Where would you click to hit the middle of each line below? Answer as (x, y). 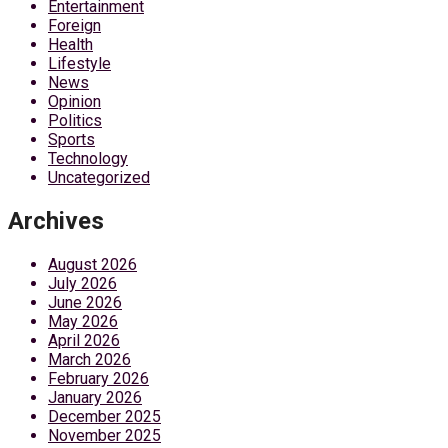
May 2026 (83, 322)
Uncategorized (99, 178)
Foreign (74, 26)
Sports (71, 140)
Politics (75, 121)
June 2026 (85, 303)
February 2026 (98, 379)
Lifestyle (79, 64)
